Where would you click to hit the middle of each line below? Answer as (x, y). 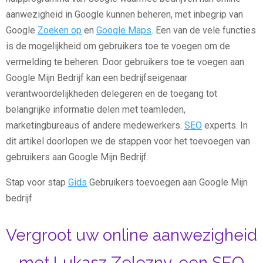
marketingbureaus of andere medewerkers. (95, 125)
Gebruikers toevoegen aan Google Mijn (167, 182)
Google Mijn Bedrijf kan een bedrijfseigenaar (97, 78)
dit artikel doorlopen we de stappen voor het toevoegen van (128, 141)
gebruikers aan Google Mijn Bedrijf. (77, 157)
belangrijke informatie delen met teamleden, (96, 109)
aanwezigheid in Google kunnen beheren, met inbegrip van (124, 14)
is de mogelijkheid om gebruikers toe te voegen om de (118, 46)
